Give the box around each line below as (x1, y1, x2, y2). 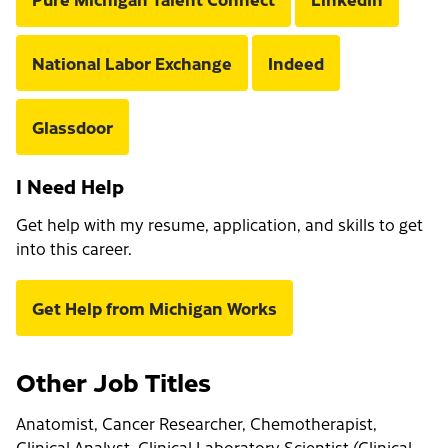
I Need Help (16, 172, 124, 200)
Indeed (268, 51, 324, 76)
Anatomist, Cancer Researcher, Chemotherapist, (16, 412, 377, 435)
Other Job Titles (16, 363, 211, 400)
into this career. (16, 237, 132, 260)
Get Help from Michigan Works (32, 296, 277, 321)
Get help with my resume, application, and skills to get (16, 213, 423, 236)
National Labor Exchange (32, 51, 232, 76)
